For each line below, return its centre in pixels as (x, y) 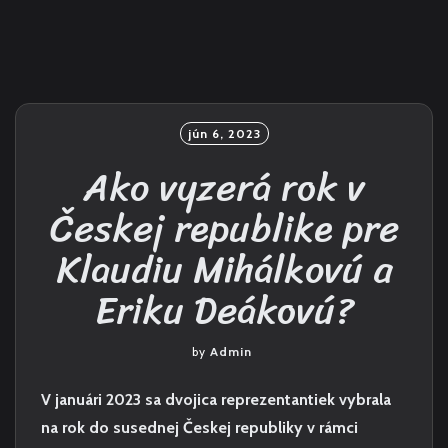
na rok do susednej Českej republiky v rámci (199, 427)
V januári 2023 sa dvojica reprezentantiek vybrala (216, 399)
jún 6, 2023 (224, 133)
